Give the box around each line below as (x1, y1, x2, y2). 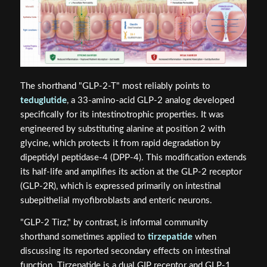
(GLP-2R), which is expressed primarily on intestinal (20, 182, 221, 191)
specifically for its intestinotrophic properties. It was (20, 110, 224, 120)
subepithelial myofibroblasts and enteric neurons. (20, 196, 212, 206)
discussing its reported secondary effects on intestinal (20, 246, 231, 256)
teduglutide (20, 96, 67, 105)
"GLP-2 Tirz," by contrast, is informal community (20, 218, 208, 227)
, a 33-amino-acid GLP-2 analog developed (66, 96, 234, 105)
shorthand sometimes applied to (20, 232, 148, 241)
